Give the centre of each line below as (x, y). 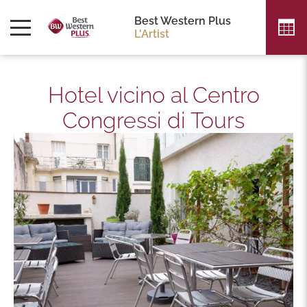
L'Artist (152, 34)
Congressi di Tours (153, 120)
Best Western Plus (183, 21)
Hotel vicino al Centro (153, 95)
